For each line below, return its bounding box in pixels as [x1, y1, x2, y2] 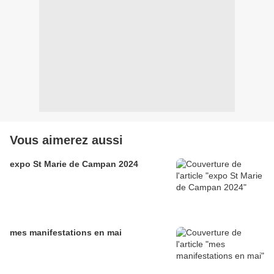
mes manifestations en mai [10, 228, 122, 238]
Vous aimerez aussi [10, 133, 123, 147]
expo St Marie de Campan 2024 [10, 159, 138, 169]
